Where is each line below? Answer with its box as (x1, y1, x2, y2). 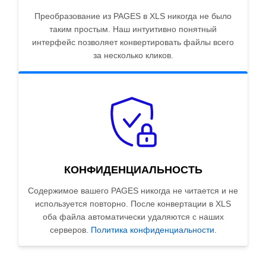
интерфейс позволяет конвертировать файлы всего (32, 37, 234, 47)
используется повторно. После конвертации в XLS (35, 199, 231, 209)
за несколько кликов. (93, 50, 173, 61)
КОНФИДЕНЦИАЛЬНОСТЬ (64, 164, 202, 176)
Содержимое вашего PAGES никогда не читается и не (28, 186, 238, 196)
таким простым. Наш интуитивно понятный (49, 24, 217, 34)
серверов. (49, 225, 91, 235)
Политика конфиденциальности (90, 225, 214, 235)
